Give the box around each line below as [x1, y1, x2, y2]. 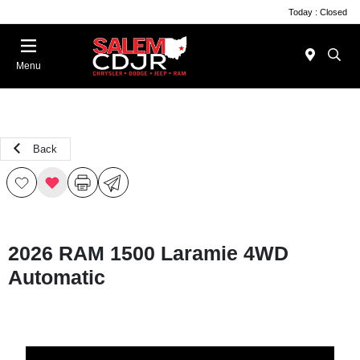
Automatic [8, 266, 105, 288]
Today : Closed [288, 6, 347, 17]
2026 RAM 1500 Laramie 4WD [8, 242, 288, 264]
